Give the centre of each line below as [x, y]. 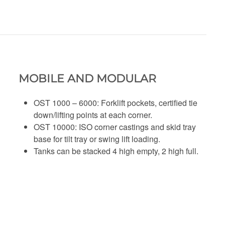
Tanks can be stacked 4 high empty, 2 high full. [116, 151]
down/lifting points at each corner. [93, 115]
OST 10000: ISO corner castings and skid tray [115, 127]
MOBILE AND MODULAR [88, 78]
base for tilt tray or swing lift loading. [97, 139]
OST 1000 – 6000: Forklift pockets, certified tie [116, 102]
